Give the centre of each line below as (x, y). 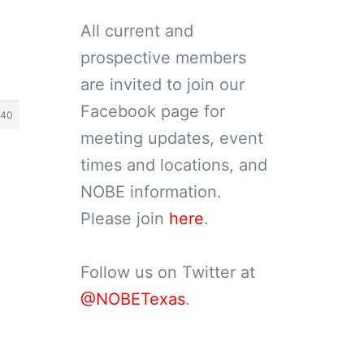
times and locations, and (173, 165)
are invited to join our (162, 84)
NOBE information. (151, 192)
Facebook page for (152, 111)
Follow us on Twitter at (167, 272)
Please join (124, 219)
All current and (136, 31)
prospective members (163, 58)
